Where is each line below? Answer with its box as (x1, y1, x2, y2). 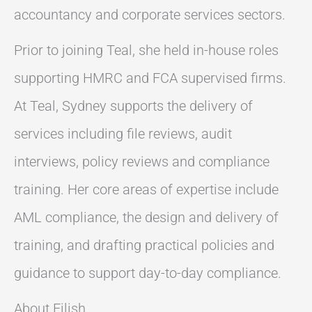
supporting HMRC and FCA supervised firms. (14, 69, 286, 86)
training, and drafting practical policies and (14, 236, 274, 253)
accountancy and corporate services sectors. (14, 6, 286, 23)
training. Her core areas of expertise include (14, 180, 279, 198)
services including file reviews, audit (14, 125, 232, 142)
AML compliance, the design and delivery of (14, 208, 279, 226)
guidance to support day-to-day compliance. (14, 264, 281, 281)
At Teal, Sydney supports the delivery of (14, 97, 253, 114)
